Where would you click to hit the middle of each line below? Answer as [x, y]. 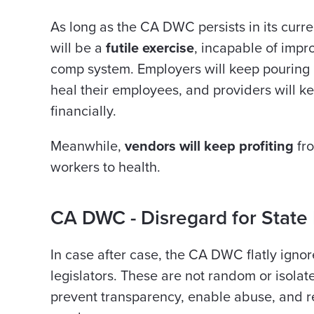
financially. [83, 111]
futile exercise [150, 48]
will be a [78, 48]
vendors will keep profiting [209, 146]
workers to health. [105, 168]
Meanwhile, [88, 146]
